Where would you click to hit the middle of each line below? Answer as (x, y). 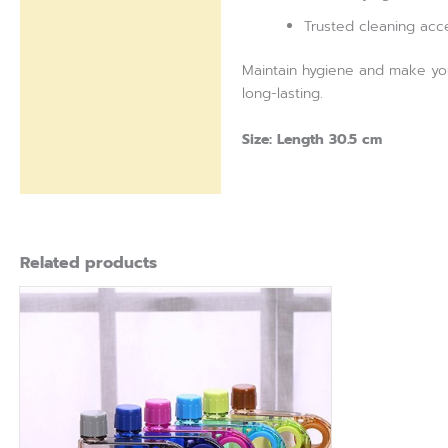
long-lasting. (282, 94)
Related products (88, 263)
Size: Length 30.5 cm (312, 139)
